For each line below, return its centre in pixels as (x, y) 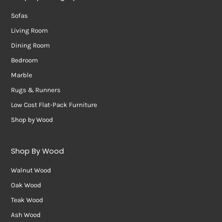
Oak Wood (26, 185)
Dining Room (31, 45)
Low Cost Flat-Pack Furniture (54, 105)
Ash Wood (26, 215)
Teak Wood (27, 200)
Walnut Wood (31, 170)
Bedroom (25, 60)
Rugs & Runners (36, 90)
